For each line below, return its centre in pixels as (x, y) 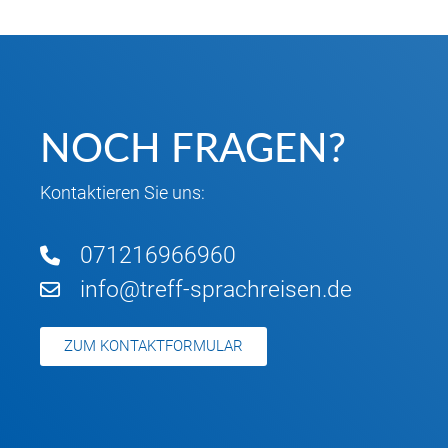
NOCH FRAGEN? (193, 150)
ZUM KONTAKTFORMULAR (153, 346)
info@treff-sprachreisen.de (216, 290)
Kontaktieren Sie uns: (122, 193)
